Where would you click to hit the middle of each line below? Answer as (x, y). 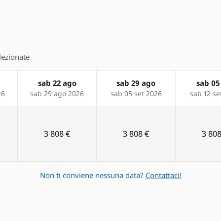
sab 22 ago (57, 83)
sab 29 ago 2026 (57, 93)
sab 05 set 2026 (136, 93)
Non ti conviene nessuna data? (92, 175)
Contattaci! (163, 175)
